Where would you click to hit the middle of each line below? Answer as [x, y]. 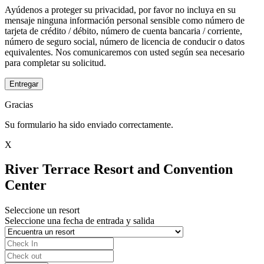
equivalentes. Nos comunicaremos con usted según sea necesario [125, 52]
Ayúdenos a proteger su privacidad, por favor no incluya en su [120, 9]
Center [26, 185]
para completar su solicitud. [55, 62]
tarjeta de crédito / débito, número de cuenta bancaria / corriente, [123, 31]
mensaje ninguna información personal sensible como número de [125, 20]
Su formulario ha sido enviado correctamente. [89, 124]
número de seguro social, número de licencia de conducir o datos [125, 41]
